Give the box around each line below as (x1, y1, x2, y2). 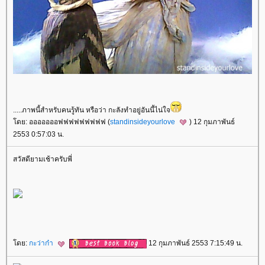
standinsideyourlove (110, 117, 177, 126)
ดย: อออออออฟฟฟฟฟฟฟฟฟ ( (13, 117, 110, 126)
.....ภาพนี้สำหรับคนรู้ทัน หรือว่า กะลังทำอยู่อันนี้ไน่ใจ (13, 105, 170, 114)
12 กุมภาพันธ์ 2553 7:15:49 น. (147, 239, 243, 248)
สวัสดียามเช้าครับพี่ (13, 155, 72, 164)
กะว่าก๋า (29, 239, 55, 248)
